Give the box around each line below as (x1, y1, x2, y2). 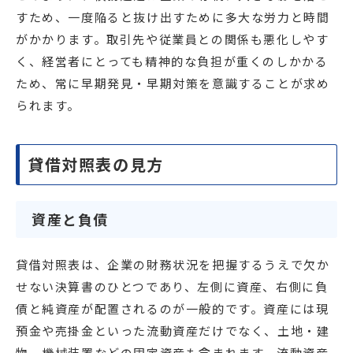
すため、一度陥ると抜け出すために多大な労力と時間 (16, 9, 330, 26)
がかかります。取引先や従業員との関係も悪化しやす (16, 31, 329, 48)
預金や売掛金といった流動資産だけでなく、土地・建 (16, 322, 330, 340)
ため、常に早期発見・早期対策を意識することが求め (16, 75, 330, 92)
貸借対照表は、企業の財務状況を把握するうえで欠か (16, 256, 330, 273)
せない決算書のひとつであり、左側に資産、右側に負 (16, 278, 329, 295)
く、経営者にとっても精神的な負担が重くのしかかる (16, 53, 329, 70)
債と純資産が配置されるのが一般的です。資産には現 (16, 300, 329, 318)
